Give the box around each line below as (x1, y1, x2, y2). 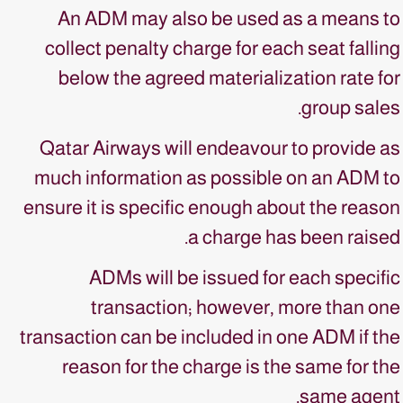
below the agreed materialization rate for (58, 67, 400, 89)
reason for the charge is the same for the (62, 355, 400, 378)
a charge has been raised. (188, 226, 400, 248)
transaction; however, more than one (91, 296, 400, 318)
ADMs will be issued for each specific (89, 266, 400, 289)
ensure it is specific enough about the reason (23, 196, 400, 219)
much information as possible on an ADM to (34, 166, 400, 189)
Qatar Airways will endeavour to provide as (40, 137, 400, 159)
